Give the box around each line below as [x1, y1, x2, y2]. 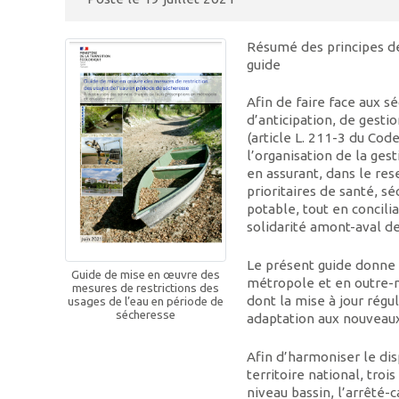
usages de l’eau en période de [68, 295, 224, 309]
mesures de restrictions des [72, 281, 220, 296]
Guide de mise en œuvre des [71, 268, 221, 282]
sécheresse [116, 308, 176, 322]
